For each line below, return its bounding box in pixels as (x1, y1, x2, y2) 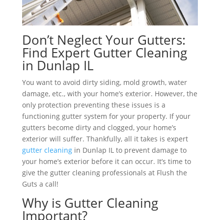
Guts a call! (22, 179, 58, 189)
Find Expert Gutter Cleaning (22, 44, 187, 62)
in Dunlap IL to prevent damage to (72, 145, 187, 155)
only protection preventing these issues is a (22, 100, 165, 110)
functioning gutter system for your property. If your (22, 111, 191, 121)
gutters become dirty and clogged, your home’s (22, 123, 176, 133)
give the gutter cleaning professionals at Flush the (22, 168, 187, 178)
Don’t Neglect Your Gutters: (22, 31, 186, 49)
